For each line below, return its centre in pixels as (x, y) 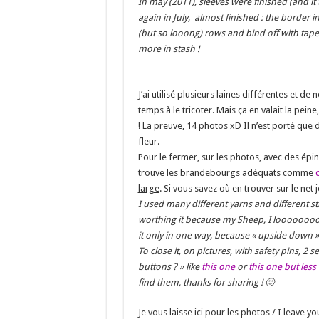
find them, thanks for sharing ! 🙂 (206, 282)
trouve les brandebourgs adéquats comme (226, 172)
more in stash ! (168, 48)
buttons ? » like (169, 266)
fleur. (148, 141)
